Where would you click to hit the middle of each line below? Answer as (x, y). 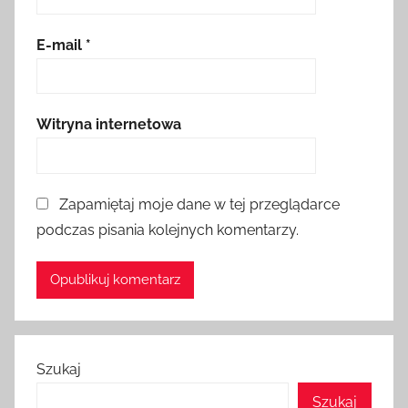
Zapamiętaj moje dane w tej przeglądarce (199, 204)
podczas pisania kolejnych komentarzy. (168, 229)
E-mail (61, 45)
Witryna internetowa (109, 125)
